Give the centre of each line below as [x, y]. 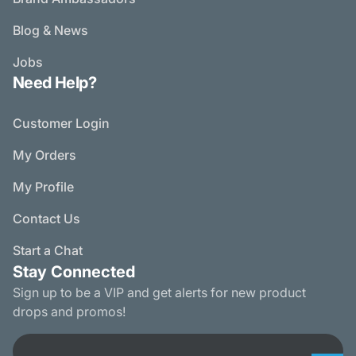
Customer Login [61, 124]
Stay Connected [74, 272]
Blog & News [50, 31]
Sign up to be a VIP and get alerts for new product [159, 293]
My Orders [44, 155]
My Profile [43, 187]
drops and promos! [69, 312]
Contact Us [46, 219]
